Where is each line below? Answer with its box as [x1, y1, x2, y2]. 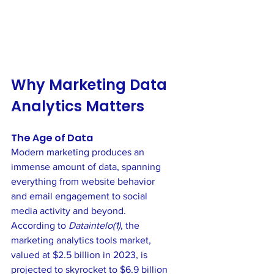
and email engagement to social [11, 190, 150, 201]
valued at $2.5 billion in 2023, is [11, 249, 150, 260]
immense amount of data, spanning [11, 161, 163, 172]
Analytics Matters [11, 95, 144, 116]
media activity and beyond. [11, 205, 128, 216]
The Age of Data [11, 130, 93, 145]
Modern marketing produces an [11, 146, 147, 157]
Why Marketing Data [11, 74, 171, 95]
